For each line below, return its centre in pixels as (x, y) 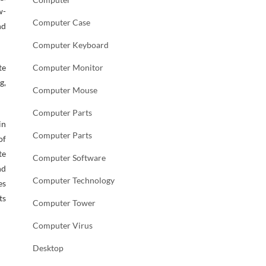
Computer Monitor (68, 67)
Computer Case (61, 22)
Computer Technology (74, 180)
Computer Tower (64, 203)
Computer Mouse (65, 90)
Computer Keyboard (71, 45)
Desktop (48, 248)
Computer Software (69, 158)
